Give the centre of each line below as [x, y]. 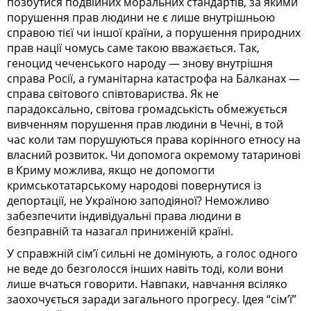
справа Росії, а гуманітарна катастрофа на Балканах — [153, 78]
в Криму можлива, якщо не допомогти [111, 170]
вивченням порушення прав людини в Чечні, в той [145, 124]
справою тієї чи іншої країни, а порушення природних [154, 32]
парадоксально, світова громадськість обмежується [147, 109]
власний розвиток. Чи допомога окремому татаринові [154, 154]
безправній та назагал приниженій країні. [120, 231]
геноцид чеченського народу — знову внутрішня [140, 63]
